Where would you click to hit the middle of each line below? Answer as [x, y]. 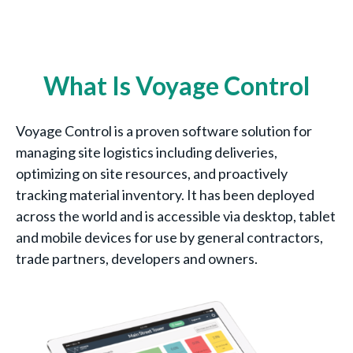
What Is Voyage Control [176, 85]
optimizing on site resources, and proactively [152, 173]
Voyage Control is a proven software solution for [164, 131]
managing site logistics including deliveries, [147, 152]
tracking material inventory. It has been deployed [165, 195]
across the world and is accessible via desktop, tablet [176, 216]
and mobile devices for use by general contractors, [169, 237]
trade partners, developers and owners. [138, 258]
